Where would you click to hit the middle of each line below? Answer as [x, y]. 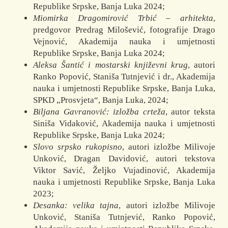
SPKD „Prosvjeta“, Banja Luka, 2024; [101, 100]
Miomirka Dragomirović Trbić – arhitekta [123, 18]
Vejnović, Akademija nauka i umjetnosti [124, 42]
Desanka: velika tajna [76, 206]
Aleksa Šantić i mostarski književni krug [110, 65]
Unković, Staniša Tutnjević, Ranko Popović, [124, 217]
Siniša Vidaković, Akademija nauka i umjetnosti [124, 124]
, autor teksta [190, 112]
